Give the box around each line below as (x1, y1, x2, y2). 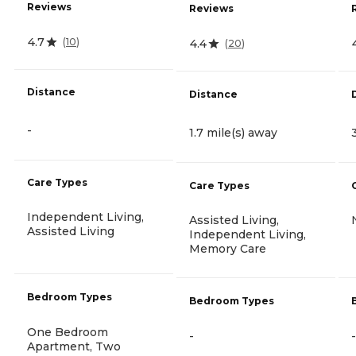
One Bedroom (27, 324, 108, 339)
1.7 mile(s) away (189, 125, 277, 140)
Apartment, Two (27, 339, 121, 354)
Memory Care (189, 242, 266, 257)
